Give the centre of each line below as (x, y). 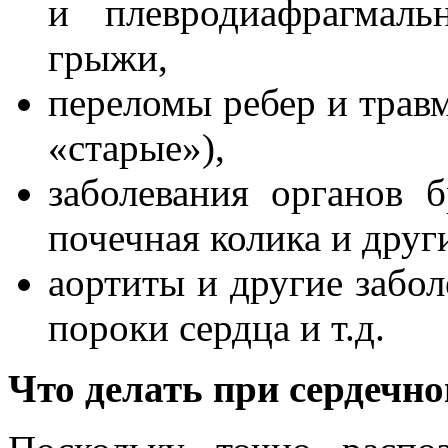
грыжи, (108, 57)
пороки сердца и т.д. (216, 327)
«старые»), (136, 147)
